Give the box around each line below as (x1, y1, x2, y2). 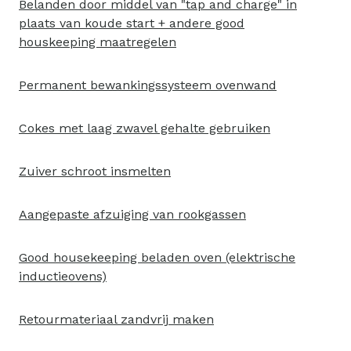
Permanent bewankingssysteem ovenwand (19, 78, 277, 92)
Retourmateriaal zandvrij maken (19, 312, 214, 327)
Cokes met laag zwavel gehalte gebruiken (19, 121, 270, 136)
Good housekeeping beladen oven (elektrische (19, 250, 295, 265)
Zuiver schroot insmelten (19, 164, 171, 179)
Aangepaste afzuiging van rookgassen (19, 207, 246, 222)
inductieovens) (19, 269, 107, 284)
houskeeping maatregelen (19, 34, 176, 49)
